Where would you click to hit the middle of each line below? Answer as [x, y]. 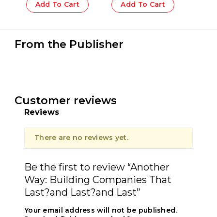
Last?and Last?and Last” [82, 192]
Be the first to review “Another [97, 167]
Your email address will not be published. [101, 210]
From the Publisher [69, 44]
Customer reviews [66, 100]
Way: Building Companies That [98, 179]
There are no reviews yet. [81, 137]
